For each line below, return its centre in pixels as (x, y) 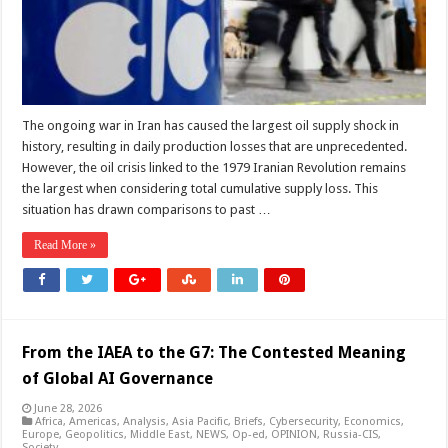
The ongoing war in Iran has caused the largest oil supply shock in (211, 125)
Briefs (249, 421)
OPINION (294, 434)
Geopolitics (95, 434)
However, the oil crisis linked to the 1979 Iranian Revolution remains (214, 167)
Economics (373, 421)
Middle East (160, 434)
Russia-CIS (351, 434)
